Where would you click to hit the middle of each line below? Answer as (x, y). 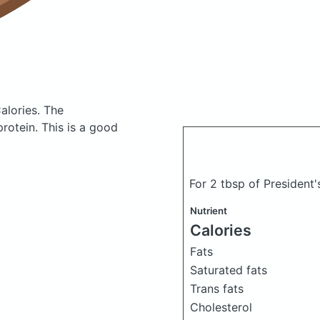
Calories (221, 230)
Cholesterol (221, 307)
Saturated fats (229, 270)
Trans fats (217, 289)
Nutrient (209, 211)
